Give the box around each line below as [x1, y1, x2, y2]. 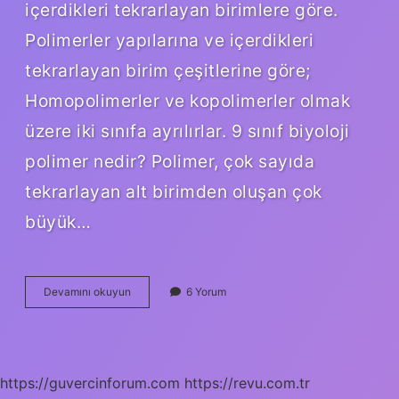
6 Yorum [186, 284, 226, 298]
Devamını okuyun [44, 284, 131, 298]
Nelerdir [130, 315, 169, 330]
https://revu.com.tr [184, 373, 310, 392]
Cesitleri [130, 299, 171, 313]
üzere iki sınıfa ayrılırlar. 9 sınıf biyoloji [25, 119, 350, 142]
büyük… [25, 210, 91, 232]
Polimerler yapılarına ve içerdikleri [25, 28, 313, 51]
